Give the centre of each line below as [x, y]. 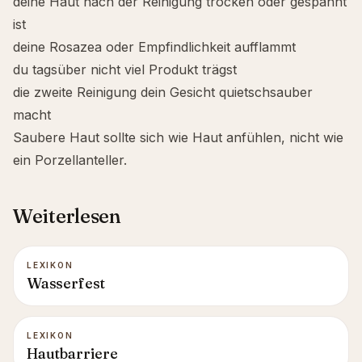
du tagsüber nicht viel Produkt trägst [125, 69]
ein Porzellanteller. [70, 160]
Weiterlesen [67, 216]
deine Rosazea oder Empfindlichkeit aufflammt [154, 47]
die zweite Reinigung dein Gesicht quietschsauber [163, 92]
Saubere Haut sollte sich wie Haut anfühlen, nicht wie [178, 137]
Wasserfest [66, 283]
